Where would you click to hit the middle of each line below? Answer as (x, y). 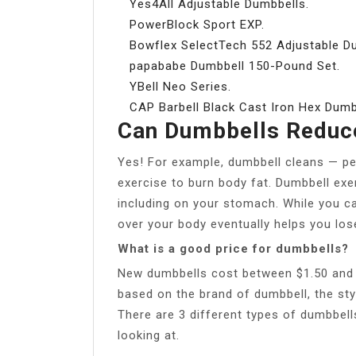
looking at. (149, 335)
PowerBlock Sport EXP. (197, 24)
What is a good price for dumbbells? (233, 248)
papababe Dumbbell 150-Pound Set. (235, 66)
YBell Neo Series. (180, 86)
